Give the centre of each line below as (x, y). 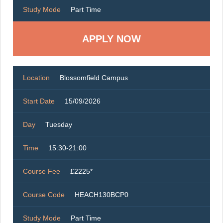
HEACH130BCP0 (102, 195)
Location (36, 78)
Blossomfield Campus (94, 78)
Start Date (39, 101)
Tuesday (59, 125)
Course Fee (42, 171)
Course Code (44, 195)
